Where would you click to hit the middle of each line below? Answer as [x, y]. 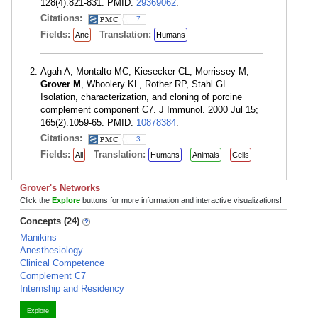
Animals [206, 155]
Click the [36, 200]
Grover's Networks [60, 188]
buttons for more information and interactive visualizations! [181, 200]
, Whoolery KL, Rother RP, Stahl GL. [156, 84]
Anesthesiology [51, 250]
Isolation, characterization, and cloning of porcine [141, 97]
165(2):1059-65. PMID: [88, 122]
